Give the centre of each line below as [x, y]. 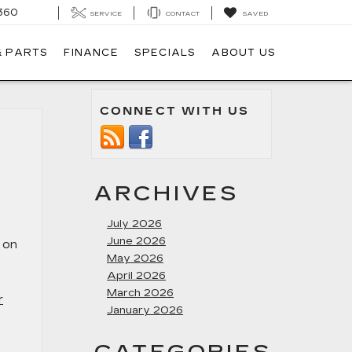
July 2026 [134, 224]
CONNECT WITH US [175, 111]
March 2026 [140, 293]
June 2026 [136, 241]
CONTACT [183, 13]
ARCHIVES [167, 194]
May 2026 [135, 258]
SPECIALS [165, 53]
